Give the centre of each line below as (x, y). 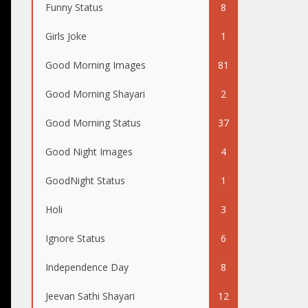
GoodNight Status (85, 180)
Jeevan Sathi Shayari (90, 296)
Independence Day (87, 267)
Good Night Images (89, 152)
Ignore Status (75, 238)
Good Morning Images (96, 65)
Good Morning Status (93, 123)
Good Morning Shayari (95, 94)
